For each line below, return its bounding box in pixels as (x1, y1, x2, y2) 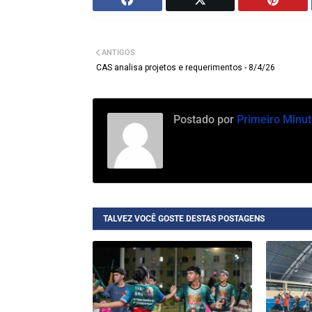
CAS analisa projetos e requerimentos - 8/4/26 (96, 63, 275, 73)
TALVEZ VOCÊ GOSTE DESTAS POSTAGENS (103, 214, 265, 224)
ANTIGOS (102, 48, 135, 58)
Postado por (173, 113, 234, 127)
